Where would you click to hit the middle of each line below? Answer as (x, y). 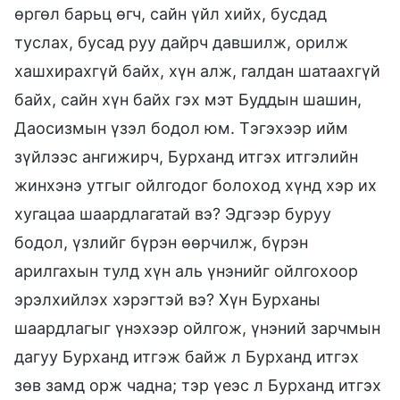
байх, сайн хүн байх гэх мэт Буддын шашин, (188, 99)
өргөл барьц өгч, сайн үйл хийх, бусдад (171, 13)
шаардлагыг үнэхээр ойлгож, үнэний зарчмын (197, 328)
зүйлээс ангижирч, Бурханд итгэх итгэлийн (186, 156)
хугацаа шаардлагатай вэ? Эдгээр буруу (173, 213)
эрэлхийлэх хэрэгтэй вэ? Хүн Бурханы (167, 299)
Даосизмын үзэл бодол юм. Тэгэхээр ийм (181, 128)
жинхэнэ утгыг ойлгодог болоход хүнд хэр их (196, 185)
